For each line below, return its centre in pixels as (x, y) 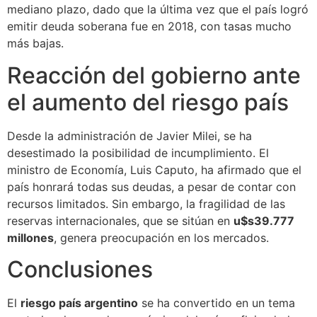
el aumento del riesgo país (148, 102)
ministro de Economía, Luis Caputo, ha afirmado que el (154, 169)
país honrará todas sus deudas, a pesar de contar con (151, 186)
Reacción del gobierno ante (154, 75)
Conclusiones (80, 270)
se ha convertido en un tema (217, 303)
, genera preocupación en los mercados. (161, 237)
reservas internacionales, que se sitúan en (120, 220)
